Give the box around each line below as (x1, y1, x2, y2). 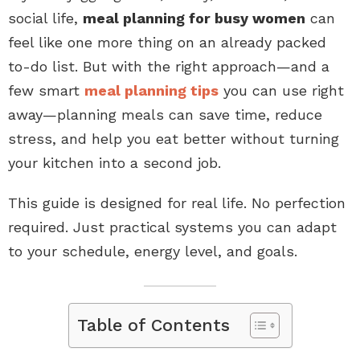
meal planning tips (84, 81, 219, 99)
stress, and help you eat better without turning (8, 129, 339, 147)
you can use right (219, 81, 344, 99)
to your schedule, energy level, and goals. (8, 242, 297, 260)
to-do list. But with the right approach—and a (8, 57, 329, 75)
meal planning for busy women (83, 9, 305, 27)
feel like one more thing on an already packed (8, 33, 326, 51)
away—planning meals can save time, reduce (8, 105, 322, 123)
